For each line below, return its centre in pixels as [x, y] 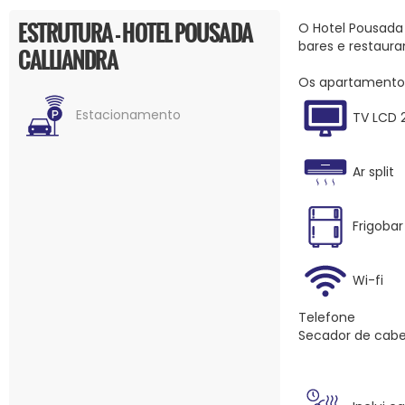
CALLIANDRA [68, 60]
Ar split [373, 171]
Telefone [326, 318]
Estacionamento [127, 114]
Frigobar [377, 226]
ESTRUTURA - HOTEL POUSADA [136, 33]
